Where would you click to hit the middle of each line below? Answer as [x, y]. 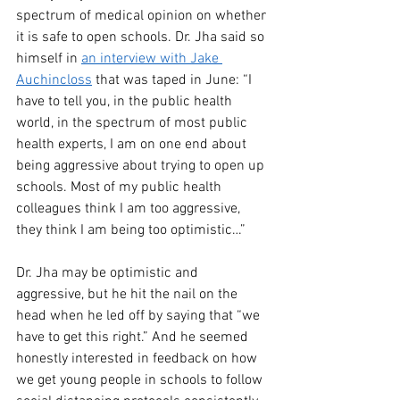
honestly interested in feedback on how [138, 359]
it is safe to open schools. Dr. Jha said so [142, 37]
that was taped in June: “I [174, 80]
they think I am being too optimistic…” [131, 230]
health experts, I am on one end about [133, 145]
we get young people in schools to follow [141, 380]
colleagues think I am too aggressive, [130, 209]
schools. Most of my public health [121, 187]
